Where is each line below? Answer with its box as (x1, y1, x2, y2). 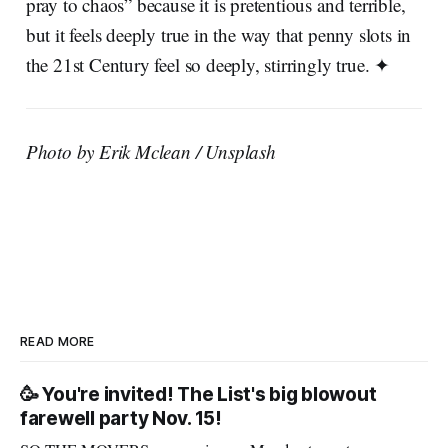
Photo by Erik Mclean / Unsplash (25, 138, 276, 164)
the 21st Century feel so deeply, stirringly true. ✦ (25, 51, 391, 77)
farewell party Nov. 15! (20, 406, 222, 430)
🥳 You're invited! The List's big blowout (20, 382, 377, 406)
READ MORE (20, 333, 95, 349)
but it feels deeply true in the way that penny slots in (25, 21, 412, 47)
